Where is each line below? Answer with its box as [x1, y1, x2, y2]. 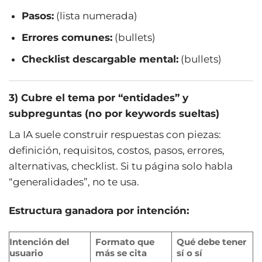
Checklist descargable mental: [22, 53, 179, 65]
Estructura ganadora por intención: [9, 204, 189, 216]
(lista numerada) [54, 9, 138, 22]
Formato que [95, 236, 154, 247]
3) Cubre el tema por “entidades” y [9, 92, 188, 104]
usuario [9, 247, 43, 258]
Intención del [9, 236, 70, 247]
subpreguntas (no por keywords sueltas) [9, 108, 219, 120]
